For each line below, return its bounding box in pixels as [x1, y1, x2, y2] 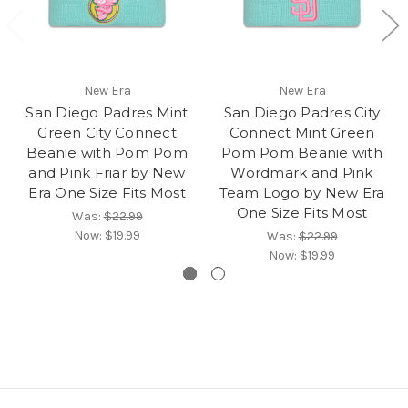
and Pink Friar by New [28, 163, 186, 181]
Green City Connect [37, 123, 177, 141]
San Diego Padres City [223, 103, 381, 121]
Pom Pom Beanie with [221, 143, 382, 161]
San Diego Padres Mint [25, 103, 189, 121]
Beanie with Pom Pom [26, 143, 188, 161]
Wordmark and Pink [230, 163, 373, 181]
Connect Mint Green [229, 123, 375, 141]
